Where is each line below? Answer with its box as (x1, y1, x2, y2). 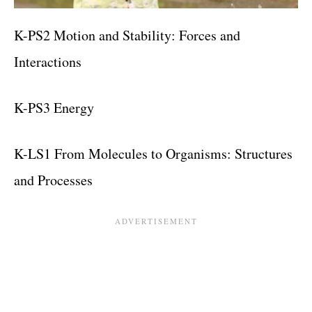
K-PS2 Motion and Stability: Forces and (14, 26, 240, 45)
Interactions (14, 52, 81, 71)
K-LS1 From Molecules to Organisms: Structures (14, 144, 292, 163)
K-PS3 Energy (14, 98, 94, 117)
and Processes (14, 171, 93, 189)
